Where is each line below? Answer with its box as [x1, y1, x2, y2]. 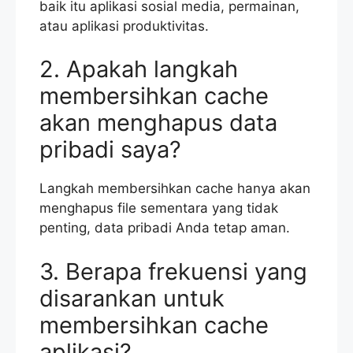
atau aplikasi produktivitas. [39, 17, 209, 34]
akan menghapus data [39, 109, 277, 137]
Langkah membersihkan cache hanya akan [39, 180, 310, 197]
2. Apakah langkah [39, 55, 238, 84]
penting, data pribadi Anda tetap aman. [39, 220, 290, 236]
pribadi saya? [39, 136, 181, 164]
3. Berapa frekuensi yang [39, 257, 307, 285]
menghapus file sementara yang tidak [39, 200, 278, 217]
